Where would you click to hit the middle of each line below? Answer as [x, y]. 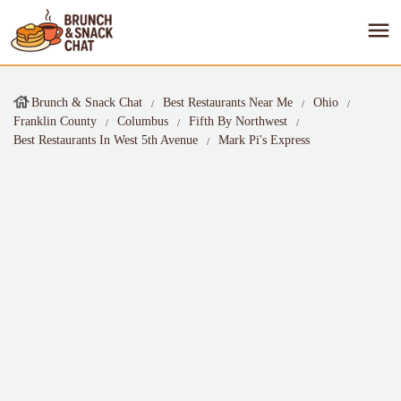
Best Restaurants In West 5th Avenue [106, 140]
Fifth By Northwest [238, 121]
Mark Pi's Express [264, 140]
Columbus [143, 121]
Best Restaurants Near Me [228, 102]
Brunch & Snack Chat [87, 102]
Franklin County [55, 121]
